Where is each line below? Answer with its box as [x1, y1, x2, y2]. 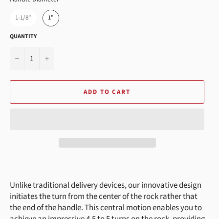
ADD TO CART [83, 87, 131, 96]
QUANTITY [10, 32, 37, 41]
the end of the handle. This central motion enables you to [10, 202, 202, 214]
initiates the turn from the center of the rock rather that [10, 191, 197, 203]
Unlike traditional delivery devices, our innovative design [10, 179, 201, 192]
